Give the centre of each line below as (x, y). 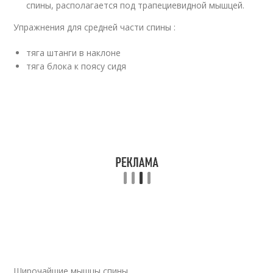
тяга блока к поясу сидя (76, 66)
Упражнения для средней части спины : (95, 27)
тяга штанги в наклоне (74, 53)
